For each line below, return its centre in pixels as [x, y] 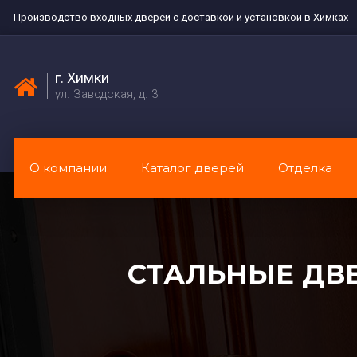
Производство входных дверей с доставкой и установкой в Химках [181, 17]
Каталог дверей [192, 168]
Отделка [305, 168]
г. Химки [82, 78]
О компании [68, 168]
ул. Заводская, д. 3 [106, 94]
